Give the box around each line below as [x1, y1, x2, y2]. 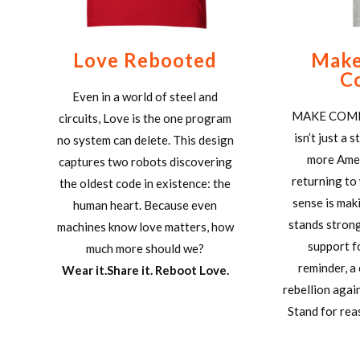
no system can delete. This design [56, 132, 234, 147]
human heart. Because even [73, 197, 217, 212]
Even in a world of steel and [72, 88, 218, 104]
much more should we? [86, 240, 204, 256]
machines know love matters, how [56, 219, 234, 234]
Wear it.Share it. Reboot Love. [61, 262, 229, 277]
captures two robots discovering [58, 153, 232, 169]
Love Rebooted [73, 47, 217, 72]
